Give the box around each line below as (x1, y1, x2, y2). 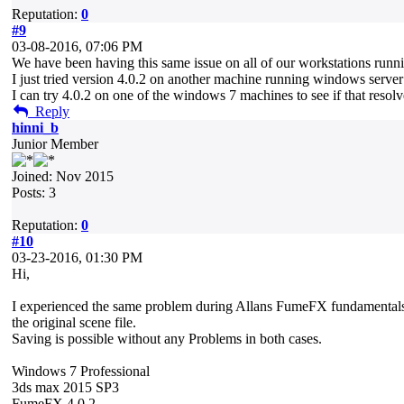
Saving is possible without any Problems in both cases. (12, 331, 322, 346)
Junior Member (12, 136, 98, 151)
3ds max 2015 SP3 (12, 380, 119, 395)
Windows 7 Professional (12, 363, 150, 379)
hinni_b (12, 120, 59, 135)
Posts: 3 (12, 185, 56, 200)
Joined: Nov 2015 (12, 169, 114, 184)
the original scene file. (12, 315, 136, 330)
